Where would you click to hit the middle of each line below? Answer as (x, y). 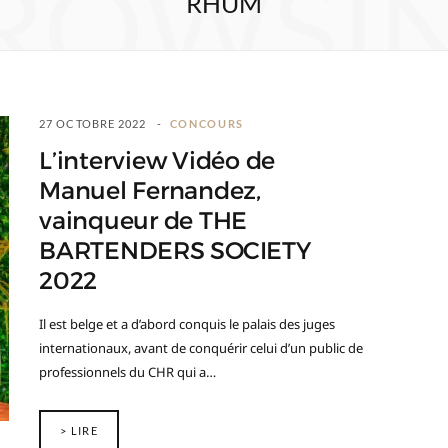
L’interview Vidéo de (157, 161)
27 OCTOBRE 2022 (93, 123)
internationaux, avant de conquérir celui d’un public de (201, 348)
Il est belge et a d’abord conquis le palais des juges (187, 324)
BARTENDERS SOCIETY (175, 251)
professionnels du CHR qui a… (127, 372)
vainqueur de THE (143, 221)
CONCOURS (206, 123)
